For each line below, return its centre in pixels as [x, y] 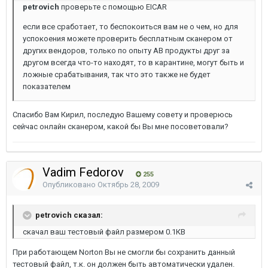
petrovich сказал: [69, 215]
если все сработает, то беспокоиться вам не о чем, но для [130, 27]
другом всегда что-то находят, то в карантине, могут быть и [133, 63]
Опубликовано [70, 185]
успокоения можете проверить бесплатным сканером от [128, 39]
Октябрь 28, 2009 [128, 185]
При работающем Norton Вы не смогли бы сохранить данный [124, 252]
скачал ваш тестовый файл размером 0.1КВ [104, 232]
